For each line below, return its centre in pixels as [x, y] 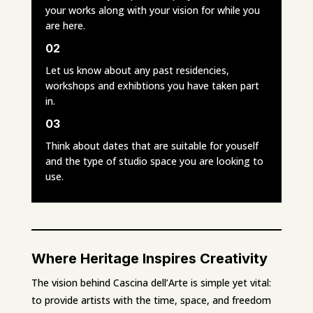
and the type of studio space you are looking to [154, 161]
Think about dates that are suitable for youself [152, 145]
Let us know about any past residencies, [137, 70]
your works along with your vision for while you [152, 10]
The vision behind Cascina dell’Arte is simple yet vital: [151, 282]
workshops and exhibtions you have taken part [152, 85]
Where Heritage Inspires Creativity [149, 258]
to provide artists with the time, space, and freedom [151, 300]
